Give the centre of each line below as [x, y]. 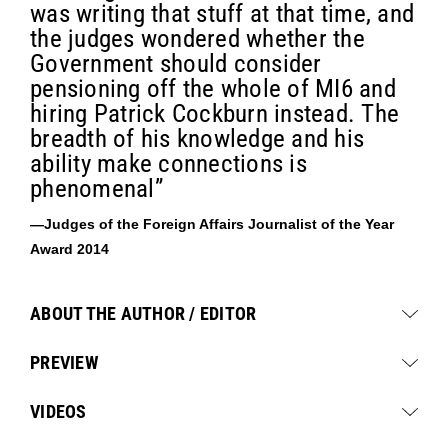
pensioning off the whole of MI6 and [213, 88]
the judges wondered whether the [197, 38]
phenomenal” [96, 188]
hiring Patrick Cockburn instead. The [214, 113]
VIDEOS [58, 411]
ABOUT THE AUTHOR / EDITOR [143, 313]
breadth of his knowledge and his [197, 138]
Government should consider [176, 63]
